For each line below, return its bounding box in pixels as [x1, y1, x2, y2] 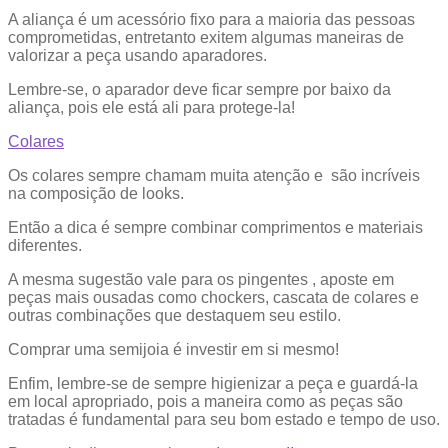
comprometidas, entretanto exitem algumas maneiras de [8, 28, 404, 46]
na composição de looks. [8, 184, 184, 202]
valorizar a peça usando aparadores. [8, 46, 267, 64]
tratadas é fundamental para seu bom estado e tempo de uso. [8, 410, 440, 428]
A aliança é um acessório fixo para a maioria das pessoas [8, 10, 415, 28]
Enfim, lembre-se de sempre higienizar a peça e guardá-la [8, 374, 418, 392]
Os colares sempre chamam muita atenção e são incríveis [8, 166, 420, 184]
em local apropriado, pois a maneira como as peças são [8, 392, 403, 410]
